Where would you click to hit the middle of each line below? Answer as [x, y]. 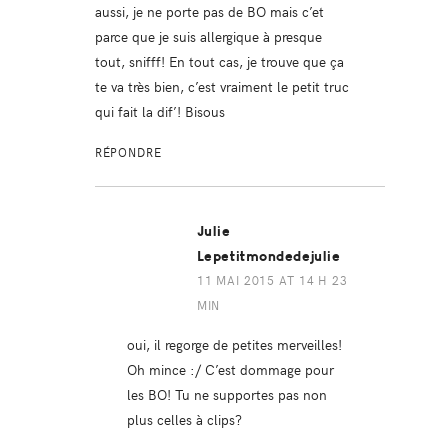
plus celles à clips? [184, 418]
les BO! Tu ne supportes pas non [226, 393]
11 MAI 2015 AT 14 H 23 [272, 279]
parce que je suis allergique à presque [208, 35]
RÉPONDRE [128, 151]
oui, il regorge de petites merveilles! [234, 343]
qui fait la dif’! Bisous [159, 110]
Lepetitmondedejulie [268, 256]
